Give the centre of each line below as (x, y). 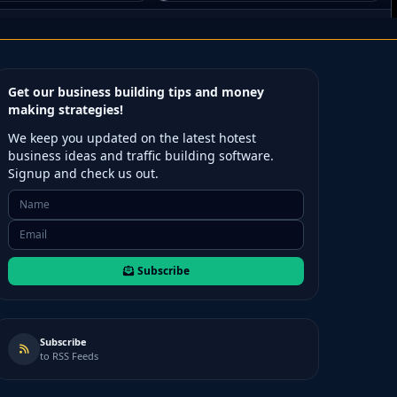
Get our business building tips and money (136, 92)
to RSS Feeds (69, 356)
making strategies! (66, 109)
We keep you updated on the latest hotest (132, 138)
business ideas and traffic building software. (141, 156)
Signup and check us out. (83, 173)
